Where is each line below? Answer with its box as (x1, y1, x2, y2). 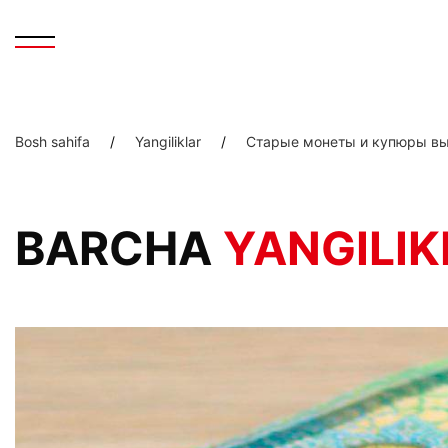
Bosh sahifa (15, 133, 90, 150)
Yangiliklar (135, 133, 201, 150)
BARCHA (15, 220, 223, 276)
